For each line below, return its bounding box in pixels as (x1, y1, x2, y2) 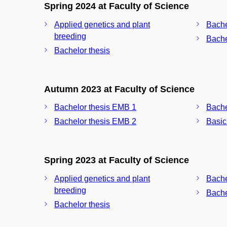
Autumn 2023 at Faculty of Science (44, 84, 195, 94)
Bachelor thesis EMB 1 (54, 103, 136, 111)
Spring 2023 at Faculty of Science (44, 155, 189, 165)
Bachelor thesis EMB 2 (54, 117, 136, 126)
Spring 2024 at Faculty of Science (44, 1, 189, 11)
